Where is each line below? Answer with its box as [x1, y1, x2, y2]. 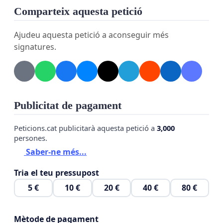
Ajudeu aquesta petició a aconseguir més [14, 29, 169, 41]
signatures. [14, 41, 56, 53]
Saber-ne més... [24, 146, 87, 157]
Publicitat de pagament [14, 100, 121, 112]
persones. [14, 133, 47, 143]
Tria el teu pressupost [14, 167, 99, 178]
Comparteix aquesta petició [14, 5, 142, 18]
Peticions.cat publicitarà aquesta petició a [14, 123, 157, 133]
